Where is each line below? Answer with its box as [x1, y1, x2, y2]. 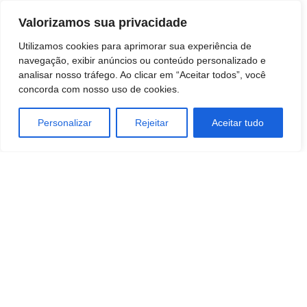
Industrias [21, 230, 54, 239]
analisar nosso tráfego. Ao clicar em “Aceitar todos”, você [19, 69, 266, 80]
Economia [21, 214, 54, 223]
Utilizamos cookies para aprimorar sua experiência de [19, 40, 251, 51]
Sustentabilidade [21, 247, 75, 256]
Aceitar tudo [212, 117, 265, 128]
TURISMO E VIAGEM [21, 263, 94, 272]
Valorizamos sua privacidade [19, 16, 187, 29]
